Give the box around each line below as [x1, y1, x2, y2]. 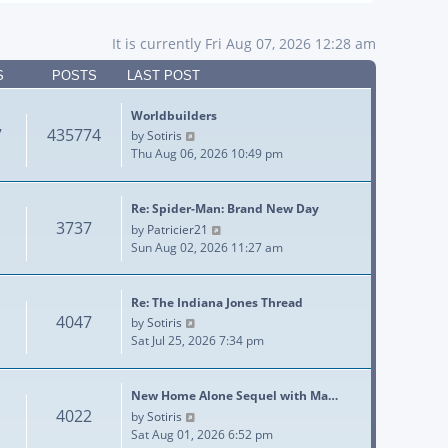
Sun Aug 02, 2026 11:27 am [131, 238, 283, 256]
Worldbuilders [131, 106, 217, 124]
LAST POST [127, 68, 200, 83]
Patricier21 [147, 220, 208, 238]
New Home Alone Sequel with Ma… [131, 387, 338, 405]
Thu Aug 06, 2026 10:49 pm [131, 144, 283, 162]
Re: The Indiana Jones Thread [131, 293, 303, 311]
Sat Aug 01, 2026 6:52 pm [131, 425, 273, 443]
